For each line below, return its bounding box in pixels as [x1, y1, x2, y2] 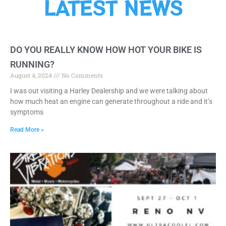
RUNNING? [10, 59, 54, 70]
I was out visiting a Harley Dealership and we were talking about [10, 87, 208, 95]
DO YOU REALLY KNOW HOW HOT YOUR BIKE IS [10, 44, 202, 55]
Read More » [10, 126, 44, 134]
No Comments [60, 71, 103, 80]
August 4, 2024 [10, 71, 53, 80]
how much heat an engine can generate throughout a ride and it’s [10, 97, 212, 106]
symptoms [10, 108, 43, 117]
